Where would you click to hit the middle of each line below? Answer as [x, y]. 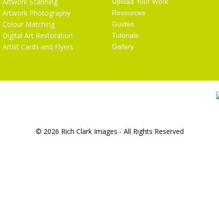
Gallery [123, 47]
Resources [128, 13]
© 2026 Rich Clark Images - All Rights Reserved [109, 131]
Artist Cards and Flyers [38, 47]
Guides [123, 24]
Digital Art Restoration [37, 36]
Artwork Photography [36, 13]
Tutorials [125, 35]
